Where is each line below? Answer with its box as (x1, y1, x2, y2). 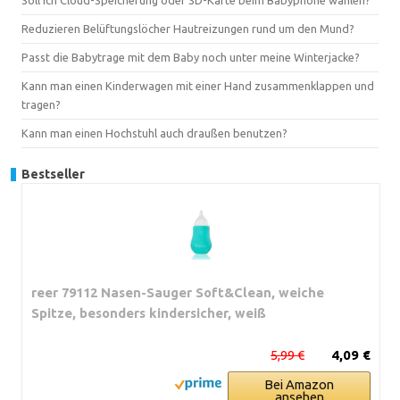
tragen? (21, 97, 61, 111)
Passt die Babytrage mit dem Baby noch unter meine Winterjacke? (21, 50, 360, 63)
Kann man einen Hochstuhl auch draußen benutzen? (21, 126, 287, 139)
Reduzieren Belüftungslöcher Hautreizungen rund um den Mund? (21, 21, 354, 35)
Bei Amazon (264, 376, 334, 392)
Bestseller (21, 166, 85, 181)
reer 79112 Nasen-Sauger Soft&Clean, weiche (31, 284, 324, 300)
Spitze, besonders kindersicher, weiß (31, 304, 266, 321)
